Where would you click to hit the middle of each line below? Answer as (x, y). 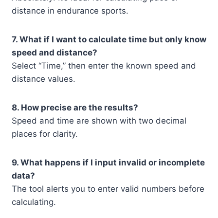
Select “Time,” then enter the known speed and (104, 66)
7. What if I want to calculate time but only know (109, 40)
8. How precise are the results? (75, 108)
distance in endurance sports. (70, 11)
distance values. (44, 79)
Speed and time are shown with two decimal (99, 121)
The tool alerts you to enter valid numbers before (108, 189)
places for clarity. (45, 134)
